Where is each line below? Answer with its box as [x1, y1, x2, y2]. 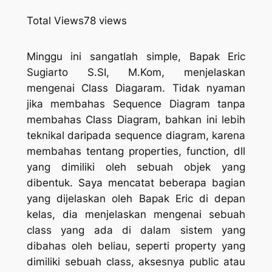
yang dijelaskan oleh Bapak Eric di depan [26, 192, 246, 205]
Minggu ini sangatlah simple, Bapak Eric [26, 50, 246, 63]
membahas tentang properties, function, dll [26, 145, 246, 158]
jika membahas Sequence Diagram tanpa [26, 98, 246, 110]
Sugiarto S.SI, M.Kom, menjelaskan [26, 66, 246, 79]
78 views [83, 14, 127, 27]
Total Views [26, 14, 84, 27]
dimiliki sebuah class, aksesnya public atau [26, 256, 246, 268]
